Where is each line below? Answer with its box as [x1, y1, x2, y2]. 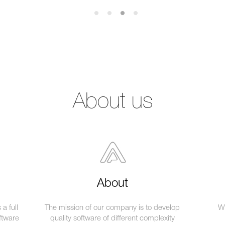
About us [72, 92, 153, 112]
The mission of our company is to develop [45, 204, 180, 211]
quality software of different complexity [50, 215, 175, 222]
